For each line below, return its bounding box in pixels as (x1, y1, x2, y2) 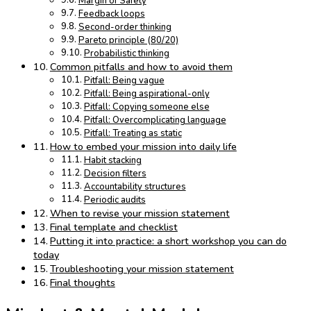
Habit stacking (83, 154, 142, 167)
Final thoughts (49, 276, 115, 290)
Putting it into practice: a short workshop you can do (49, 234, 287, 249)
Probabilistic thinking (83, 47, 169, 60)
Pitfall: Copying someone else (83, 101, 210, 114)
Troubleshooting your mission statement (49, 262, 234, 276)
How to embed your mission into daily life (49, 140, 237, 154)
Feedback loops (78, 8, 145, 21)
